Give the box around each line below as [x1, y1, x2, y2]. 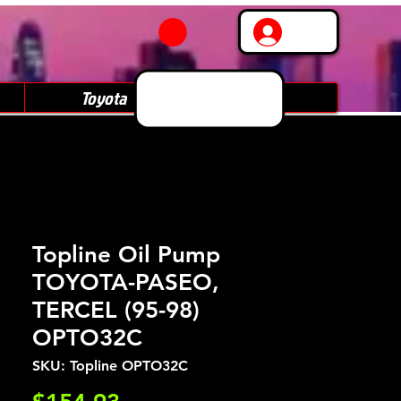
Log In [294, 23, 334, 40]
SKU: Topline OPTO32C [32, 357, 188, 374]
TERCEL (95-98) [32, 296, 200, 324]
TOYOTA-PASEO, [32, 269, 219, 296]
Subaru [236, 85, 283, 110]
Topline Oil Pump [32, 241, 220, 269]
